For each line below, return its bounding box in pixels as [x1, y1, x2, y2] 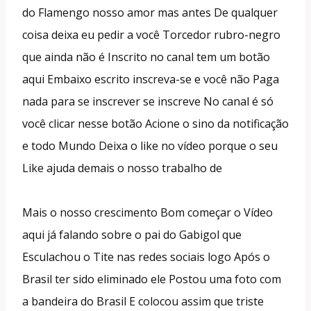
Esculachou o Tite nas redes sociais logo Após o [22, 249, 270, 264]
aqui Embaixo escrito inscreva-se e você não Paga [22, 71, 279, 87]
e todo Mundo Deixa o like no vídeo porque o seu [22, 137, 278, 153]
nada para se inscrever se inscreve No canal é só [22, 93, 274, 109]
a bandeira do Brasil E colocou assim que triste [22, 293, 264, 309]
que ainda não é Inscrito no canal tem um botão [22, 49, 270, 65]
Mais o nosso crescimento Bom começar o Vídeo [22, 204, 273, 220]
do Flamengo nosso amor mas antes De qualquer [22, 4, 278, 20]
